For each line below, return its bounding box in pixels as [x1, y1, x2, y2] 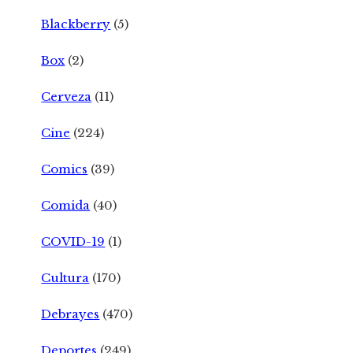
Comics [41, 161, 88, 176]
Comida [41, 197, 91, 213]
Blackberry [41, 16, 111, 32]
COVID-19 [41, 233, 106, 249]
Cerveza [41, 88, 92, 104]
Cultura [41, 269, 90, 285]
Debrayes [41, 306, 100, 321]
